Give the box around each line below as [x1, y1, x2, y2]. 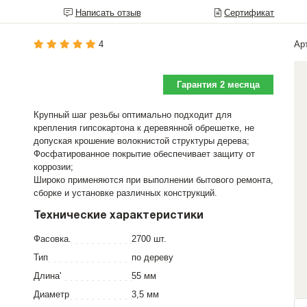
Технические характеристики [34, 211, 204, 221]
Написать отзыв [75, 8, 141, 18]
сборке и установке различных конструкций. [34, 188, 217, 198]
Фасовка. [34, 234, 71, 244]
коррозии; [34, 162, 73, 172]
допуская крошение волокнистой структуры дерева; [34, 136, 249, 146]
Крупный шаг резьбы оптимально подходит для [34, 110, 232, 120]
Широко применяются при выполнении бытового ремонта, [34, 175, 273, 185]
